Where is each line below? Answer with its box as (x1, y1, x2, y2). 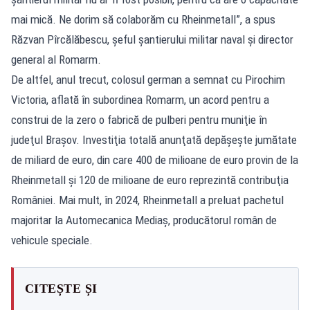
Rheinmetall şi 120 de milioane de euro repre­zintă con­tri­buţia (11, 172, 289, 187)
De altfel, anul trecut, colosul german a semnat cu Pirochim (11, 72, 285, 86)
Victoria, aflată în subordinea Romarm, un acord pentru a (11, 92, 269, 107)
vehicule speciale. (11, 232, 93, 247)
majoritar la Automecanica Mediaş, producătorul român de (11, 212, 277, 227)
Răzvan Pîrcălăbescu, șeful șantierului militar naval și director (11, 32, 293, 46)
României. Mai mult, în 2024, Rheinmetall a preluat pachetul (11, 192, 284, 207)
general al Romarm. (11, 52, 101, 66)
